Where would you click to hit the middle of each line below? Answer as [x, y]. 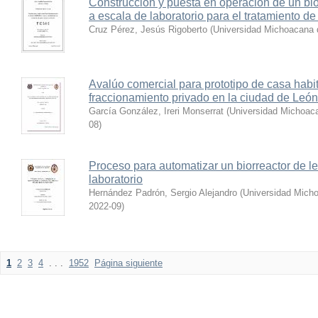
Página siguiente [128, 263]
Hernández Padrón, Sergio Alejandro [163, 193]
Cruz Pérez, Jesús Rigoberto [148, 29]
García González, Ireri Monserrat [156, 111]
